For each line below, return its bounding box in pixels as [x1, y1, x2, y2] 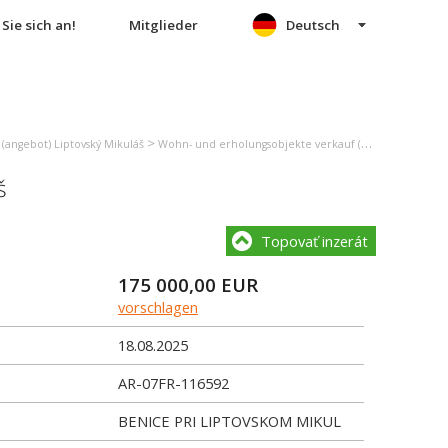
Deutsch [286, 16, 340, 34]
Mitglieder [128, 16, 198, 34]
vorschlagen [118, 297, 198, 317]
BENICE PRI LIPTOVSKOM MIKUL [118, 411, 341, 431]
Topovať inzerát [261, 231, 368, 251]
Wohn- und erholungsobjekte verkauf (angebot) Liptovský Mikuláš [158, 137, 361, 151]
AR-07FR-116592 [118, 373, 229, 393]
